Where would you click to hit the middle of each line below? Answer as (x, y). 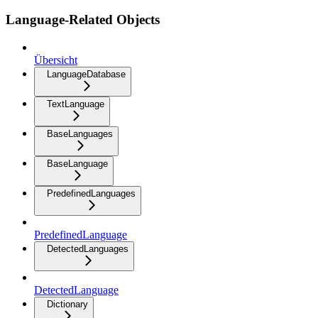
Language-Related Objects (83, 20)
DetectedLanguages (88, 248)
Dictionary (67, 304)
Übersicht (56, 60)
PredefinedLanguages (91, 193)
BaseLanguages (80, 133)
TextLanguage (76, 104)
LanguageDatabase (86, 74)
